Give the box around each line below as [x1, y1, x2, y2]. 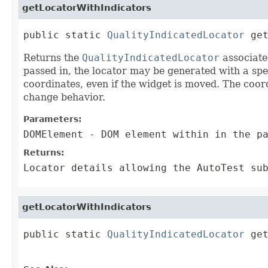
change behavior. [23, 92, 105, 103]
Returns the [23, 52, 82, 64]
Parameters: [23, 114, 82, 124]
